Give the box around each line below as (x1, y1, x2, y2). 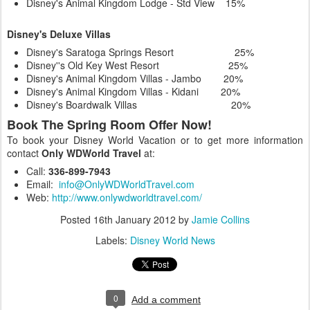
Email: (26, 177, 59, 191)
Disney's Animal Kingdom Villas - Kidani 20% (26, 84, 240, 98)
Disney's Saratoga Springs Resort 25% (26, 45, 254, 59)
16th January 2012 (93, 212, 176, 226)
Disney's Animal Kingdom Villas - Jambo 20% (26, 71, 243, 85)
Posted (60, 212, 93, 226)
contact (7, 146, 42, 160)
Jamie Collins (192, 212, 250, 226)
